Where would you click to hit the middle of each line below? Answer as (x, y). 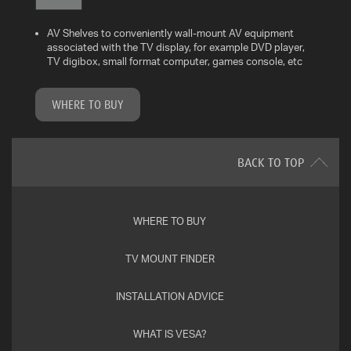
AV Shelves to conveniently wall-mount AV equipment (170, 33)
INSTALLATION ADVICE (170, 297)
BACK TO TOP (271, 163)
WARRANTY (45, 147)
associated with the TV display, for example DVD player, (176, 47)
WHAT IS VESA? (170, 334)
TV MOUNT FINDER (170, 259)
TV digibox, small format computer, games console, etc (175, 62)
